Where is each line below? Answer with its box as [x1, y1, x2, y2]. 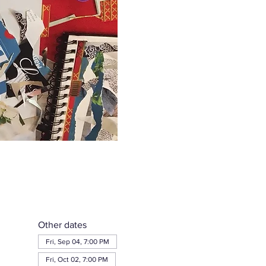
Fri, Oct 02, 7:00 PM [45, 255, 108, 264]
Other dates [37, 220, 87, 230]
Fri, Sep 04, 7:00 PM [45, 237, 109, 246]
